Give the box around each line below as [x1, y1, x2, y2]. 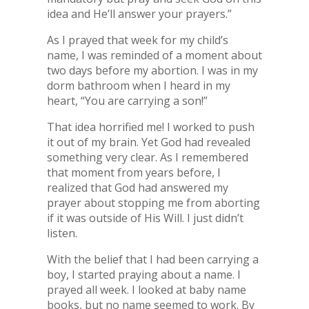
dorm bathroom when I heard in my [46, 78, 230, 93]
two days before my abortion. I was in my [46, 63, 258, 78]
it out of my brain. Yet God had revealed [46, 134, 250, 150]
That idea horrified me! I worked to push [46, 119, 255, 134]
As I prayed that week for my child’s [46, 32, 228, 48]
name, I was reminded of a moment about [46, 48, 262, 63]
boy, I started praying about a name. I [46, 267, 241, 282]
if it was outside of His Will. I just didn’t [46, 210, 243, 226]
